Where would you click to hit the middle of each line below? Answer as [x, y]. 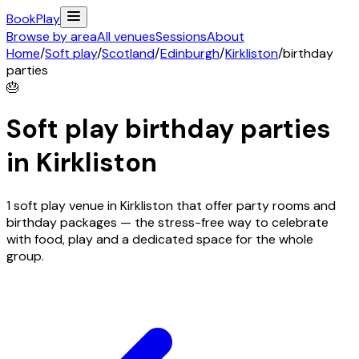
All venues [126, 36]
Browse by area [52, 36]
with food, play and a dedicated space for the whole [160, 239]
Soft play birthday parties [169, 129]
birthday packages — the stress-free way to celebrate [167, 222]
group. [25, 256]
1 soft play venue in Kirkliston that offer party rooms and [171, 205]
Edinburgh [190, 53]
